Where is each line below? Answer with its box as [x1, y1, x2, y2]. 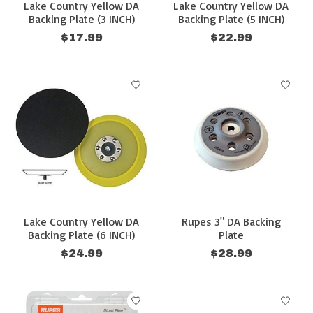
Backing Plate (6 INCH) [28, 228, 136, 242]
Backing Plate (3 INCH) [28, 12, 135, 27]
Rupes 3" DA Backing [181, 214, 281, 229]
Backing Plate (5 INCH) [177, 12, 284, 27]
